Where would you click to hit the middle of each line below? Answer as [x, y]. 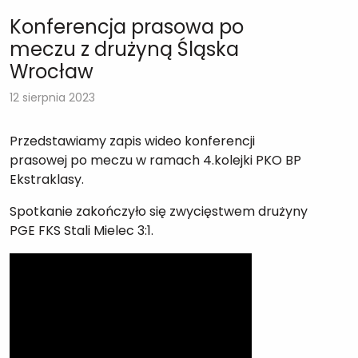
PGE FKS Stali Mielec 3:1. [82, 230]
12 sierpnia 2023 [52, 97]
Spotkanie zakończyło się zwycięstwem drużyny [159, 211]
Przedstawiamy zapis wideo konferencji [132, 141]
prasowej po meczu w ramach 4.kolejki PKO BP [155, 160]
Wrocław [52, 71]
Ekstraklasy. [47, 179]
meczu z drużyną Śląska [124, 49]
